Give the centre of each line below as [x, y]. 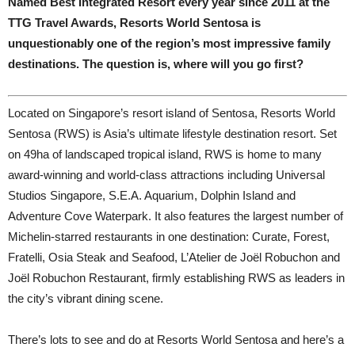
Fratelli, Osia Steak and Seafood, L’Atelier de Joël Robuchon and [174, 257]
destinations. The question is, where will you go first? [156, 64]
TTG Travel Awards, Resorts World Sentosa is [134, 23]
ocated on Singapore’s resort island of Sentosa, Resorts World [175, 113]
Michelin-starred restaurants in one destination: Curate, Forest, [169, 236]
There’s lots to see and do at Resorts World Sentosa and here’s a [176, 339]
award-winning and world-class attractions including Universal [166, 174]
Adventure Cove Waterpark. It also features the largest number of [176, 216]
